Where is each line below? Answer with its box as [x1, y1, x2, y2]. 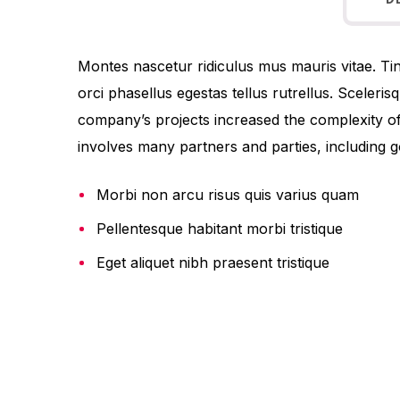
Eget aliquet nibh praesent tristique [96, 254, 329, 271]
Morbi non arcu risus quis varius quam [96, 186, 359, 204]
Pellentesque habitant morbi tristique [96, 220, 343, 237]
